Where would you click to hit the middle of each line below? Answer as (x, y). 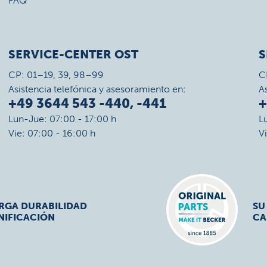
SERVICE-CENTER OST (73, 54)
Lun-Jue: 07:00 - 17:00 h (62, 119)
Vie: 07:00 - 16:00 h (52, 133)
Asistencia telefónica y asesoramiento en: (97, 89)
